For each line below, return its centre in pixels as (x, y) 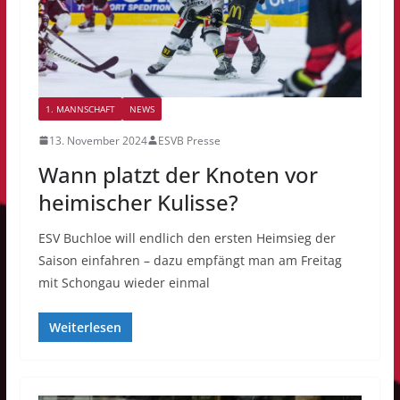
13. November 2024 (98, 140)
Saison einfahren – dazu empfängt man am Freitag (190, 260)
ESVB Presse (189, 140)
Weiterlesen (85, 327)
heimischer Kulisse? (138, 202)
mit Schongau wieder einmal (124, 282)
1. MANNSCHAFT (80, 108)
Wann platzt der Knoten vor (178, 174)
